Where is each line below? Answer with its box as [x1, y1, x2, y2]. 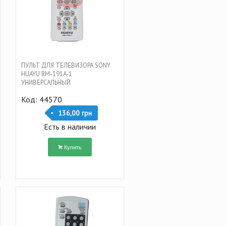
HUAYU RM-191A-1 [21, 69, 72, 78]
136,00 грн [58, 108, 92, 118]
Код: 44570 [21, 94, 62, 104]
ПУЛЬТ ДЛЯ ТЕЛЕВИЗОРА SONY [21, 61, 110, 70]
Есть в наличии [43, 121, 96, 132]
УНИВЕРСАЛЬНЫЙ [21, 78, 71, 87]
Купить [64, 142, 82, 151]
